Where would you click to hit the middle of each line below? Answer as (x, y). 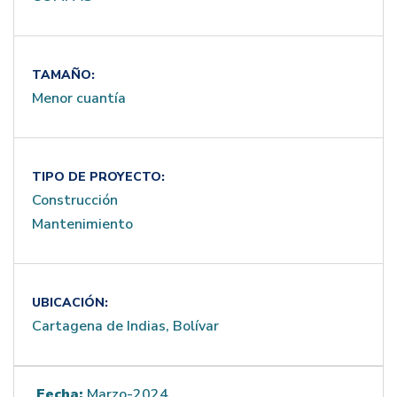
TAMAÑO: (63, 75)
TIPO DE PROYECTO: (98, 177)
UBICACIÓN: (70, 303)
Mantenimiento (82, 224)
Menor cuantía (79, 98)
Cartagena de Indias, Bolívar (125, 326)
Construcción (75, 200)
